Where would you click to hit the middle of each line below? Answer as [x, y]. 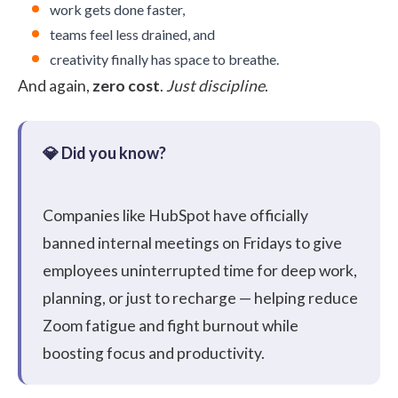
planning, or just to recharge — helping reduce [200, 298]
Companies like [96, 215]
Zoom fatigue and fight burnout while [171, 325]
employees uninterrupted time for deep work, [200, 270]
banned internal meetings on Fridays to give [192, 243]
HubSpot [179, 215]
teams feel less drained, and [132, 34]
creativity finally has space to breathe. [164, 59]
